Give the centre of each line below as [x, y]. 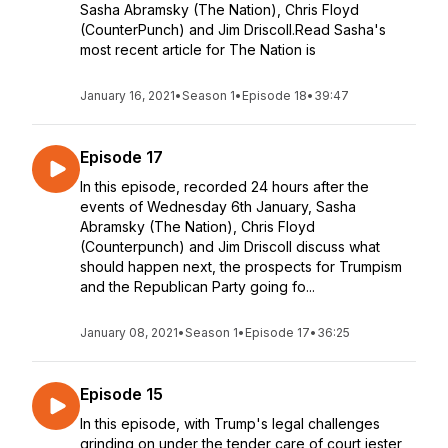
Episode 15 [121, 394]
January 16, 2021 [127, 95]
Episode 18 [274, 95]
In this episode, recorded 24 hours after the [224, 186]
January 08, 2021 [129, 332]
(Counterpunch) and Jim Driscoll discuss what [230, 246]
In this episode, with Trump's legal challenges [230, 423]
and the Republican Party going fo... [197, 286]
